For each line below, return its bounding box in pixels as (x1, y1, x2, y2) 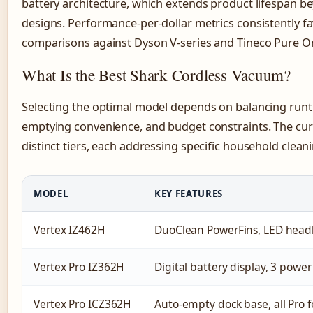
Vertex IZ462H (34, 222, 105, 238)
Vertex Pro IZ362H (34, 259, 125, 275)
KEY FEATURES (154, 187, 223, 201)
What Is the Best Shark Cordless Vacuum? (22, 64, 291, 86)
